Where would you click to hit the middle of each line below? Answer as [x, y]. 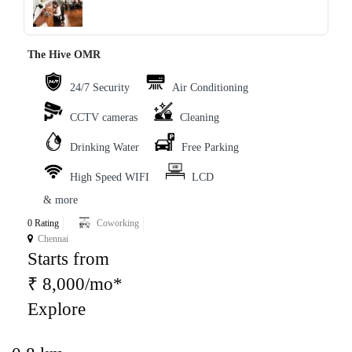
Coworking [118, 224]
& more [60, 200]
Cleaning [200, 118]
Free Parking [210, 148]
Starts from [68, 259]
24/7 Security [100, 88]
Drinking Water [104, 148]
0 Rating [43, 224]
